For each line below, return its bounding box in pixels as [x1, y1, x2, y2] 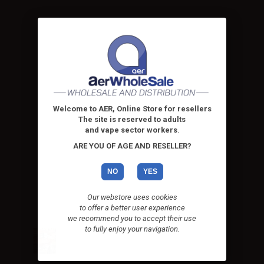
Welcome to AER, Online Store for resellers [52, 104, 212, 113]
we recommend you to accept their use [68, 214, 196, 223]
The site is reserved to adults [78, 115, 186, 124]
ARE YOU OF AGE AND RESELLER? [72, 141, 192, 150]
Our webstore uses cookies [87, 193, 177, 202]
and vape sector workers [85, 126, 177, 134]
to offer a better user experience [79, 203, 185, 212]
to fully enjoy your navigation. [84, 225, 180, 233]
